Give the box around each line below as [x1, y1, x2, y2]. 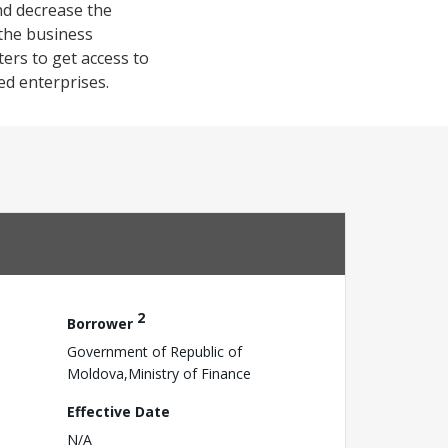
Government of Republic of [67, 341, 242, 361]
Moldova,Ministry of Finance [67, 363, 251, 383]
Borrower [67, 313, 137, 333]
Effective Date [67, 401, 170, 421]
